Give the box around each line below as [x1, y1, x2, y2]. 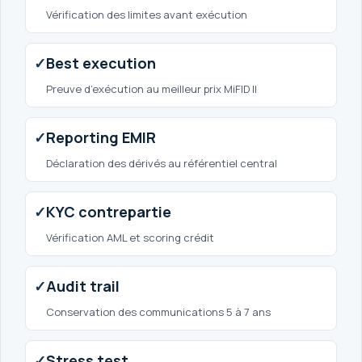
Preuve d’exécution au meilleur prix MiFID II [46, 81, 257, 96]
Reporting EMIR [46, 127, 156, 147]
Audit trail [46, 276, 120, 296]
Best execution [46, 53, 156, 73]
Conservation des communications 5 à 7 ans [46, 304, 271, 319]
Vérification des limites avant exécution [46, 6, 247, 22]
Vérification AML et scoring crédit [46, 229, 214, 245]
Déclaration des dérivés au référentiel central [46, 155, 277, 170]
